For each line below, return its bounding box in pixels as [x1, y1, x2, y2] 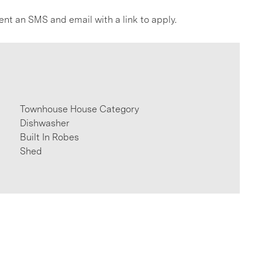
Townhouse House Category [20, 104, 140, 115]
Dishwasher [20, 118, 70, 129]
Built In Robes [20, 132, 80, 143]
